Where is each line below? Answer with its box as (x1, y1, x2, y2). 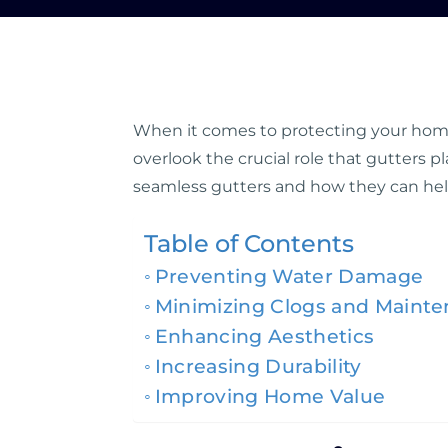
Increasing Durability (154, 354, 362, 379)
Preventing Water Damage (154, 264, 424, 289)
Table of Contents (143, 229, 354, 259)
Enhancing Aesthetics (154, 324, 375, 349)
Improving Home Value (154, 384, 386, 409)
